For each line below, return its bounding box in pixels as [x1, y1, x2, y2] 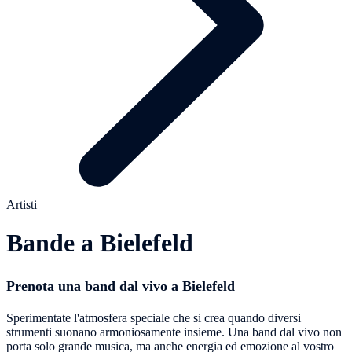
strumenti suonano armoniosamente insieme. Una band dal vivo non [6, 324, 342, 339]
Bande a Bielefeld [6, 229, 193, 258]
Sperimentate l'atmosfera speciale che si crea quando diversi [6, 310, 301, 324]
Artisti [6, 197, 37, 211]
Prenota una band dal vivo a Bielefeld [6, 277, 235, 294]
